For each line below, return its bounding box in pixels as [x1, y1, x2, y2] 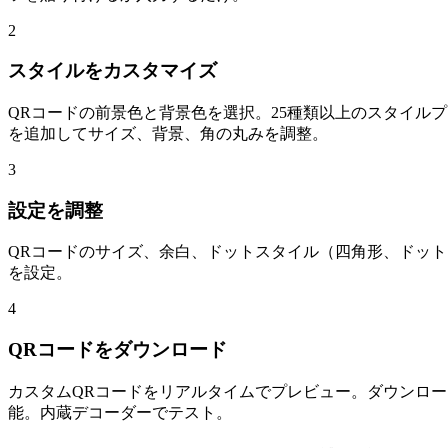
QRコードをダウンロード [8, 339, 227, 361]
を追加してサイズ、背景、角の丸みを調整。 [8, 125, 328, 142]
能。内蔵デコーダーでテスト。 [8, 403, 232, 421]
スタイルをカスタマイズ [8, 60, 217, 82]
